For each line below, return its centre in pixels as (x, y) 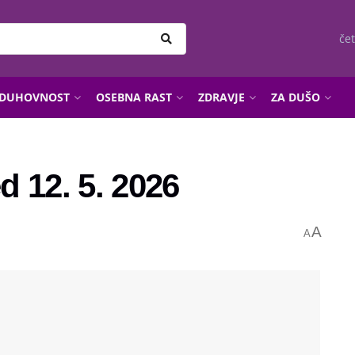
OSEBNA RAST (134, 97)
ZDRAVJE (221, 97)
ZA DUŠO (296, 97)
